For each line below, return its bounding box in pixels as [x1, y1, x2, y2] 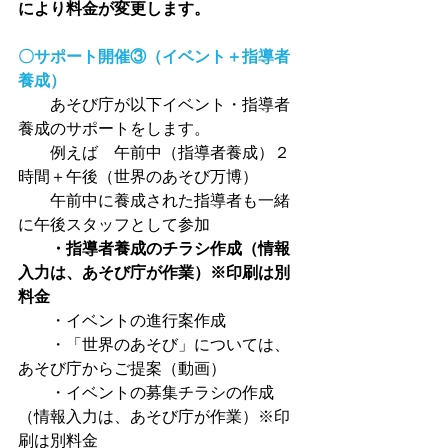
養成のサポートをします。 [18, 119, 210, 139]
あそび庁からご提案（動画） [18, 359, 226, 379]
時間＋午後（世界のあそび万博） [18, 167, 274, 187]
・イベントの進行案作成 [18, 311, 226, 331]
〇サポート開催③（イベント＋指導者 [18, 47, 290, 67]
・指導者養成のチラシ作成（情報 [50, 239, 290, 259]
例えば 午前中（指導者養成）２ [18, 143, 290, 163]
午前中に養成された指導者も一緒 [18, 191, 290, 211]
